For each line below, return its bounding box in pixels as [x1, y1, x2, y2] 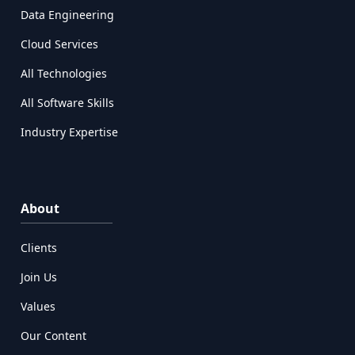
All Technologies [21, 66, 108, 82]
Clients [21, 240, 58, 256]
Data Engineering [21, 7, 115, 23]
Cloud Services [21, 36, 99, 52]
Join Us [21, 269, 58, 285]
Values [21, 299, 56, 315]
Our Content [21, 328, 87, 344]
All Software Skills [21, 95, 115, 111]
